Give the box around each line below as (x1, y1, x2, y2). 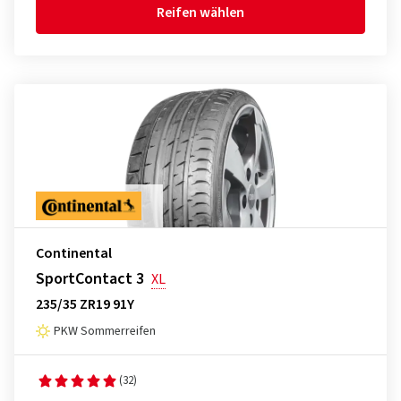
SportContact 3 (36, 268, 144, 290)
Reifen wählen (157, 3, 244, 22)
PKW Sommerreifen (54, 322, 156, 340)
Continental (36, 243, 112, 263)
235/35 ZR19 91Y (36, 294, 134, 314)
